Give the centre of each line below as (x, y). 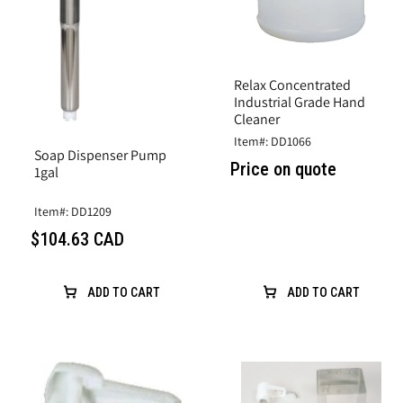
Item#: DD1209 (73, 212)
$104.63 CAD (77, 240)
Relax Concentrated (292, 85)
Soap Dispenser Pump (100, 156)
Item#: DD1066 (273, 142)
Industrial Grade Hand (300, 103)
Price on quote (283, 170)
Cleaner (257, 120)
